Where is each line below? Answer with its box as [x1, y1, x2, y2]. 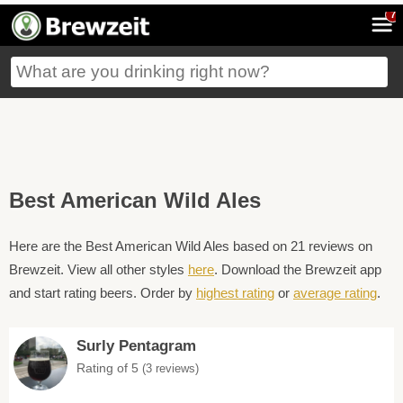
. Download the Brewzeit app [214, 262, 381, 277]
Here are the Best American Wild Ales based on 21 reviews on [9, 238, 372, 254]
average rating [293, 285, 377, 300]
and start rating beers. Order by [9, 285, 196, 300]
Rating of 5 [76, 361, 142, 375]
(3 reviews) [142, 362, 199, 375]
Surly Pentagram [76, 337, 196, 354]
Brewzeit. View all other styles [9, 262, 188, 277]
